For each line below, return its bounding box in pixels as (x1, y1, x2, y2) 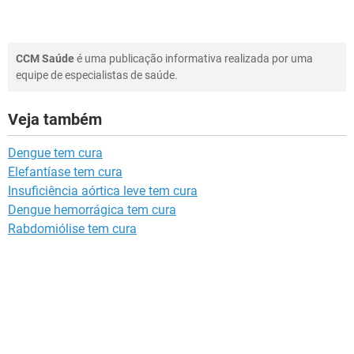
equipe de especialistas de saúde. (16, 69, 178, 81)
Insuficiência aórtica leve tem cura (8, 183, 198, 198)
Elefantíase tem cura (8, 164, 122, 179)
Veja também (8, 110, 102, 129)
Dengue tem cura (8, 145, 103, 160)
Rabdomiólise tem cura (8, 221, 137, 236)
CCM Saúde (16, 52, 74, 65)
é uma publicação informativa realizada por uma (74, 52, 313, 65)
